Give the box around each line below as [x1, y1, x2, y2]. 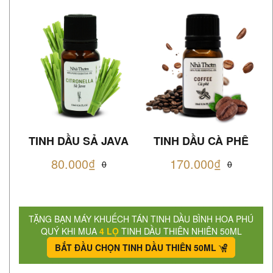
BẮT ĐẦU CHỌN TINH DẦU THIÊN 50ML [55, 241, 216, 253]
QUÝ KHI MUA [40, 224, 99, 237]
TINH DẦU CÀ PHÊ [153, 132, 249, 149]
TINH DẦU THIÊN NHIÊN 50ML [118, 224, 242, 237]
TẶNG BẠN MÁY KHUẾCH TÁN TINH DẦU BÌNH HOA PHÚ [29, 212, 253, 225]
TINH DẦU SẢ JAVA [29, 132, 129, 149]
